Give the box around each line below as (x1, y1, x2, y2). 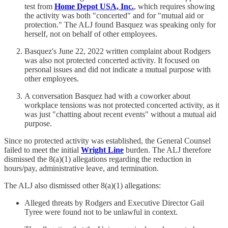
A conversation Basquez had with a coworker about (24, 91, 190, 100)
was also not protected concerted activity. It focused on (24, 55, 199, 65)
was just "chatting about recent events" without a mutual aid (24, 109, 216, 119)
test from (24, 2, 54, 11)
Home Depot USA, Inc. (54, 2, 134, 11)
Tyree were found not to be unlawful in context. (24, 207, 178, 216)
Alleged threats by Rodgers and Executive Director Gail (24, 198, 204, 207)
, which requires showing (134, 2, 215, 11)
